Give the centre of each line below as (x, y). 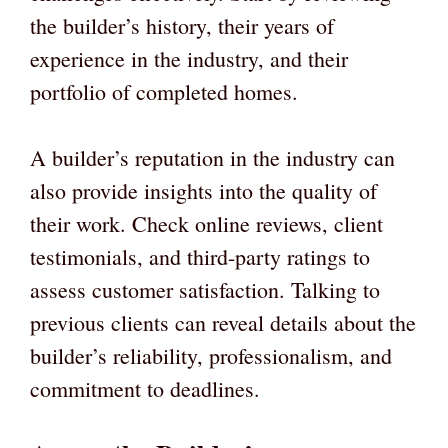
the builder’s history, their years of (182, 26)
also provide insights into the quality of (203, 191)
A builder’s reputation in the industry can (212, 158)
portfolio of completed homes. (164, 92)
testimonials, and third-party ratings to (200, 257)
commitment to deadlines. (145, 389)
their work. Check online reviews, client (206, 224)
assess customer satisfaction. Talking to (205, 290)
